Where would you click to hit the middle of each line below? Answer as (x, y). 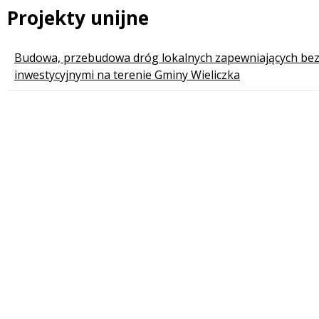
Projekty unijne (78, 18)
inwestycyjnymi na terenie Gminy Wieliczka (127, 74)
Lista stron (49, 52)
